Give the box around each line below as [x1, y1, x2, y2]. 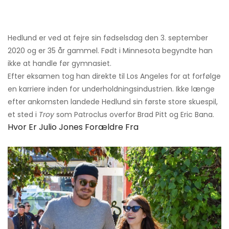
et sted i [8, 109, 39, 120]
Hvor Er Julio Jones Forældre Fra [8, 121, 139, 133]
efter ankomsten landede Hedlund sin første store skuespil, [8, 97, 218, 107]
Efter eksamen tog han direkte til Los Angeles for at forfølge [8, 71, 221, 82]
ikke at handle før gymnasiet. [8, 58, 111, 69]
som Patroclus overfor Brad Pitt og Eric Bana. [54, 109, 214, 120]
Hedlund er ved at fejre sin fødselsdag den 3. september [8, 33, 208, 43]
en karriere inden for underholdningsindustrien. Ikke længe [8, 84, 215, 95]
